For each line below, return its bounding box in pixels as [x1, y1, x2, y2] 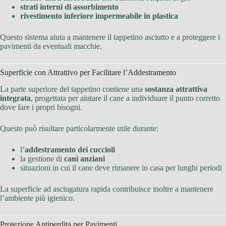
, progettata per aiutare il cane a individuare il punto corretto [31, 93, 220, 102]
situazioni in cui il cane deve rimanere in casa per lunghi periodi [20, 163, 222, 172]
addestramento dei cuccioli [25, 145, 115, 154]
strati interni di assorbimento [20, 2, 119, 11]
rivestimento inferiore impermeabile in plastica [20, 11, 178, 20]
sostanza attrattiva [145, 84, 207, 93]
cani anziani [64, 154, 105, 163]
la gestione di [20, 154, 64, 163]
